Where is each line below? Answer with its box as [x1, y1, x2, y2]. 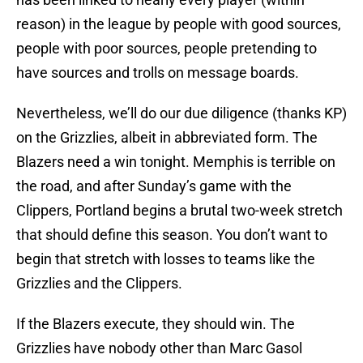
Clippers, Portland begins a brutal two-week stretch [16, 202, 343, 220]
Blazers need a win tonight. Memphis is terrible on [16, 153, 335, 171]
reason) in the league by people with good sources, [16, 15, 341, 33]
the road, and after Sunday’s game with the [16, 177, 292, 195]
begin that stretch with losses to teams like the [16, 250, 315, 268]
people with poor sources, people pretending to [16, 40, 317, 58]
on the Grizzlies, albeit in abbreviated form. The [16, 129, 318, 147]
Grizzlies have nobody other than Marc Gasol [16, 340, 302, 357]
